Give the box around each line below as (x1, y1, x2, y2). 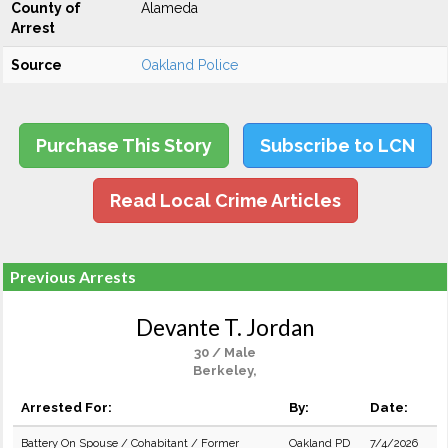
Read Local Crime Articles (109, 190, 341, 211)
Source (11, 57, 62, 73)
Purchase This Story (35, 135, 212, 156)
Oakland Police (141, 57, 238, 73)
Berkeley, (193, 363, 257, 378)
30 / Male (194, 345, 256, 360)
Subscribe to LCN (259, 135, 415, 156)
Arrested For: (21, 399, 112, 415)
